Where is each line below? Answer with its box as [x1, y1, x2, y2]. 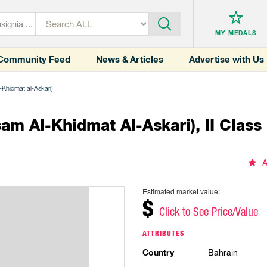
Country [142, 247, 174, 258]
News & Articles [96, 54, 163, 65]
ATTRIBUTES [142, 229, 184, 238]
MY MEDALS [215, 29, 257, 37]
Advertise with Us [189, 54, 264, 65]
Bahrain [207, 248, 238, 257]
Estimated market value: [142, 186, 220, 196]
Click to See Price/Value [159, 205, 258, 218]
